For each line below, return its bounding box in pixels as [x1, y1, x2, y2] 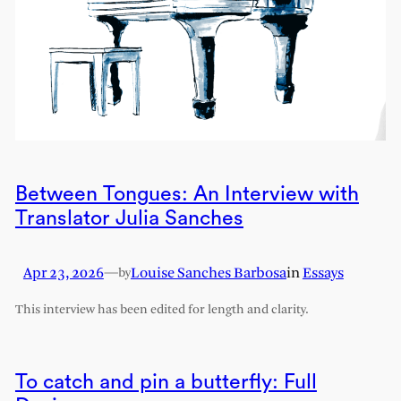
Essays [302, 266, 344, 282]
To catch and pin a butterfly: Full [14, 371, 317, 392]
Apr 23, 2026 [22, 266, 104, 282]
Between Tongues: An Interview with [14, 183, 359, 204]
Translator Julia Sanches [14, 207, 243, 228]
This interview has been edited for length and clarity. [14, 303, 309, 317]
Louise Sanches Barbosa [130, 266, 286, 282]
